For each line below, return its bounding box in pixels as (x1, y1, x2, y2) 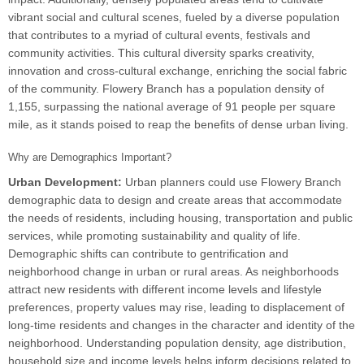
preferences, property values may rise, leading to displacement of (8, 301, 344, 314)
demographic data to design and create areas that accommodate (8, 193, 342, 207)
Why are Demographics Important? (8, 151, 171, 164)
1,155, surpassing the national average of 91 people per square (8, 100, 336, 114)
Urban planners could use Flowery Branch (125, 175, 341, 189)
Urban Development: (8, 175, 125, 189)
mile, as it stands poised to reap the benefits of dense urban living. (8, 118, 349, 132)
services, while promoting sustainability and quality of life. (8, 229, 301, 243)
